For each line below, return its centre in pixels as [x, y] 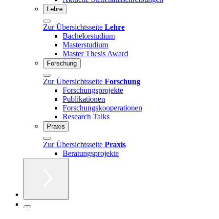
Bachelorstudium [89, 36]
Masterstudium [85, 44]
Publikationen [84, 99]
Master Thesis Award [95, 53]
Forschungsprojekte [93, 90]
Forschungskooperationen [102, 108]
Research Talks [86, 116]
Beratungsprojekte [91, 153]
